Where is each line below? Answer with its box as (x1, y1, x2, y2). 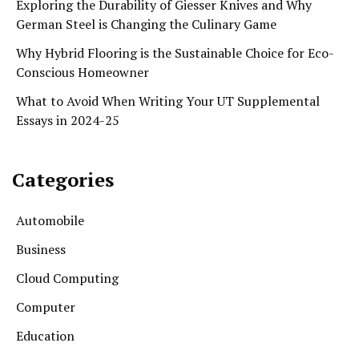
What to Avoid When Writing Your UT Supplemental (16, 92, 320, 111)
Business (16, 240, 66, 259)
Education (16, 327, 75, 345)
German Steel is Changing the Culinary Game (16, 15, 276, 34)
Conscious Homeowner (16, 63, 149, 82)
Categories (12, 167, 114, 193)
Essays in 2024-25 (16, 111, 119, 130)
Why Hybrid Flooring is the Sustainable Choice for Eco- (16, 44, 334, 63)
